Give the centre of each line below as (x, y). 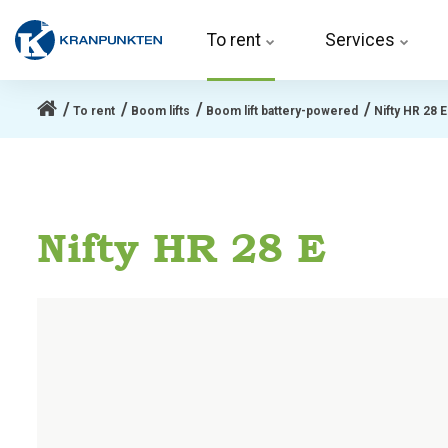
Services (362, 40)
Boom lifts (160, 111)
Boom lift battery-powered (282, 111)
